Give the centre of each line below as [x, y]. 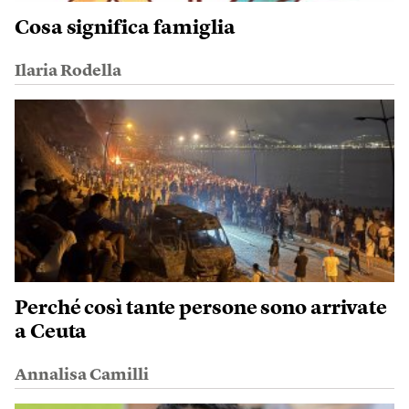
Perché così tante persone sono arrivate [201, 309]
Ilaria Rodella [68, 71]
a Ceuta [51, 332]
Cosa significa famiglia [125, 28]
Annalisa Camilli [82, 375]
